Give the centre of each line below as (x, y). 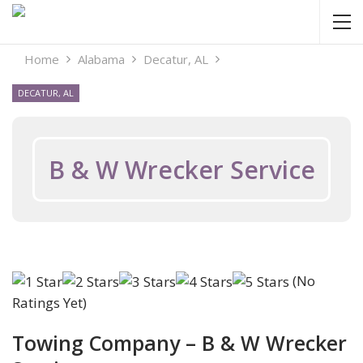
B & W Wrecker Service (181, 169)
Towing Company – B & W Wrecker (179, 343)
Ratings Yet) (49, 303)
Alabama (101, 59)
